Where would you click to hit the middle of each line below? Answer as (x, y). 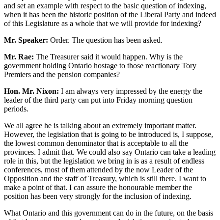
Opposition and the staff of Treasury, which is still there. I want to (105, 178)
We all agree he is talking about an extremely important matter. (100, 125)
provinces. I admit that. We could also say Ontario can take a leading (110, 152)
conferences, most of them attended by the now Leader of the (98, 169)
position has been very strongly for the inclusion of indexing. (98, 196)
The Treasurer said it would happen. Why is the (108, 56)
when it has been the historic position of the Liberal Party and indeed (110, 14)
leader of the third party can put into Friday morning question (98, 100)
